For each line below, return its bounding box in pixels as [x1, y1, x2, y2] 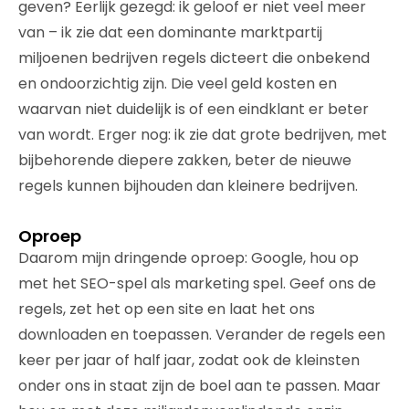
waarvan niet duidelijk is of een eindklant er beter [18, 98, 369, 120]
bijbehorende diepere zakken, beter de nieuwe [18, 149, 351, 171]
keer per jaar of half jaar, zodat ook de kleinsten [18, 349, 360, 371]
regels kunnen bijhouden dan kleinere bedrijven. [18, 174, 358, 196]
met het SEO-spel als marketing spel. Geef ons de [18, 272, 376, 294]
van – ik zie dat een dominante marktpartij [18, 21, 322, 43]
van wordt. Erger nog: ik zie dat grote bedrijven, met [18, 123, 387, 145]
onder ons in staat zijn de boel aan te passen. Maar [18, 374, 381, 396]
